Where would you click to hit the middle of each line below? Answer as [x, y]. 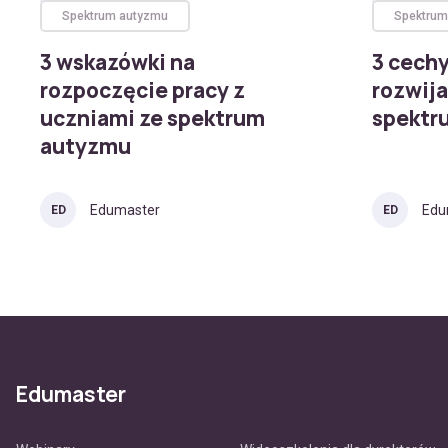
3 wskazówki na [117, 62]
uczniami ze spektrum [152, 118]
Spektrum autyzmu [115, 16]
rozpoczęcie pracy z [142, 90]
